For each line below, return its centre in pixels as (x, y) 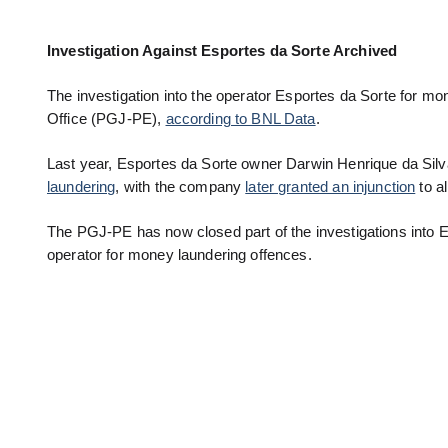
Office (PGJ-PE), (106, 118)
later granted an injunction (330, 187)
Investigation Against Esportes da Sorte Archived (222, 50)
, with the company (180, 187)
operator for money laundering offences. (179, 255)
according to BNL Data (240, 118)
